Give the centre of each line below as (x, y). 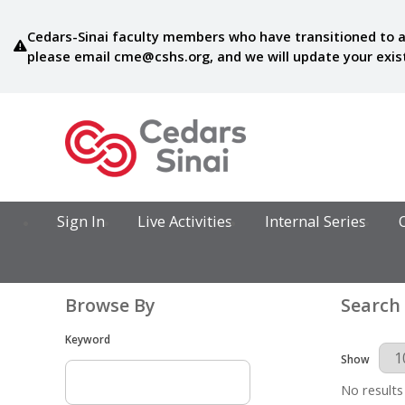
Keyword (88, 339)
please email (70, 57)
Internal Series (315, 221)
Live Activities (185, 221)
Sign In (81, 221)
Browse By (110, 306)
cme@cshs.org (161, 57)
